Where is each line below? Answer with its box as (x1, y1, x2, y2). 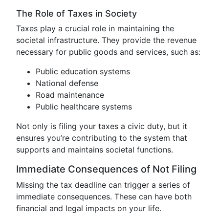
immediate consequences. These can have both (16, 192, 192, 201)
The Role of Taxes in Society (16, 8, 137, 19)
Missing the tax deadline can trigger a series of (16, 180, 190, 190)
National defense (36, 78, 98, 88)
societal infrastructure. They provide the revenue (16, 35, 197, 45)
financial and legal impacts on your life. (16, 203, 161, 213)
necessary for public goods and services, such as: (16, 47, 200, 57)
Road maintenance (36, 90, 104, 100)
